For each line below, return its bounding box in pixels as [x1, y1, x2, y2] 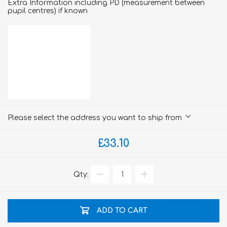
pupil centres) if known [8, 7, 88, 15]
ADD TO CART [96, 207, 147, 215]
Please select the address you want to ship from [8, 114, 182, 122]
